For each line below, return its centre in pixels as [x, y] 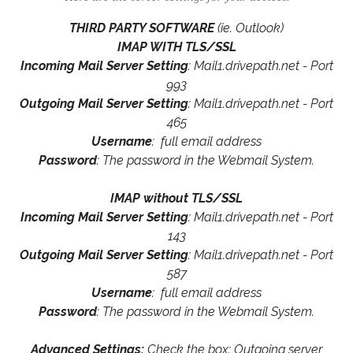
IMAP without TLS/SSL [176, 198]
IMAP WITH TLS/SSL [176, 47]
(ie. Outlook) [249, 28]
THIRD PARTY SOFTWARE [142, 28]
